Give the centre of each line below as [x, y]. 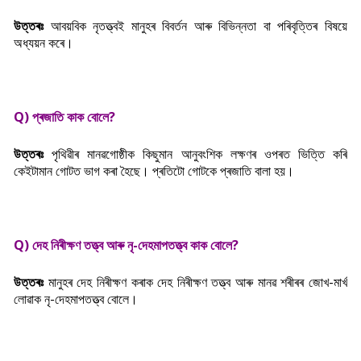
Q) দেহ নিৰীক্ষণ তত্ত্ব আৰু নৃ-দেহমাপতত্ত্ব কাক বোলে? [126, 245]
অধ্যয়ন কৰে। [44, 43]
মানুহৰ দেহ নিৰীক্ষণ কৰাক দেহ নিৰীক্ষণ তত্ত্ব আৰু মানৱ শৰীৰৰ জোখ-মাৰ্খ [198, 282]
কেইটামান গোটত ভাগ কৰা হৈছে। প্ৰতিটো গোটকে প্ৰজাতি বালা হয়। [154, 171]
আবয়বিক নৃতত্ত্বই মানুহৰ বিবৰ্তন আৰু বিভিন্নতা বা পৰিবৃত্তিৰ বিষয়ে [199, 26]
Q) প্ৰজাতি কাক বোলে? [64, 117]
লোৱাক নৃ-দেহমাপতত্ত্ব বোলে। [76, 299]
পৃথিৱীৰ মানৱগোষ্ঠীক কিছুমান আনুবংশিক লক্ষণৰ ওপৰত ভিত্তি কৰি [199, 154]
